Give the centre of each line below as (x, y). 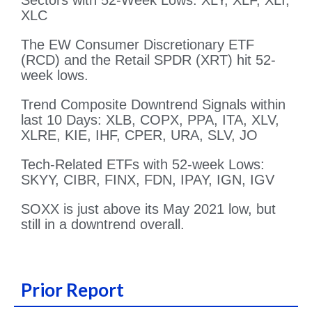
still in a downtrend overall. (103, 225)
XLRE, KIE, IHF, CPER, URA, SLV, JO (139, 135)
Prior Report (72, 290)
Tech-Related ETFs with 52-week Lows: (143, 165)
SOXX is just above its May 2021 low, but (148, 209)
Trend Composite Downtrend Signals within (153, 105)
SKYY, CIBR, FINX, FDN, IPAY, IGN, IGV (148, 180)
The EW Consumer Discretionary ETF (138, 45)
